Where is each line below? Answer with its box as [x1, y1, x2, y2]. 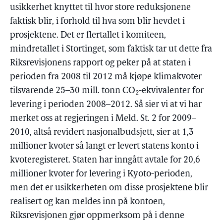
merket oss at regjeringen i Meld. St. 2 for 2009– [10, 114, 196, 123]
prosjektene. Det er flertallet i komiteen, [10, 31, 166, 40]
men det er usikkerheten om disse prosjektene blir [10, 183, 208, 193]
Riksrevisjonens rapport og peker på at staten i [10, 58, 191, 68]
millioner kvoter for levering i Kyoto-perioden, [10, 169, 192, 179]
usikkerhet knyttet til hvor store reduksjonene [10, 3, 191, 12]
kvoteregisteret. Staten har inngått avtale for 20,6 [10, 156, 200, 165]
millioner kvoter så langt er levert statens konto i [10, 142, 199, 151]
